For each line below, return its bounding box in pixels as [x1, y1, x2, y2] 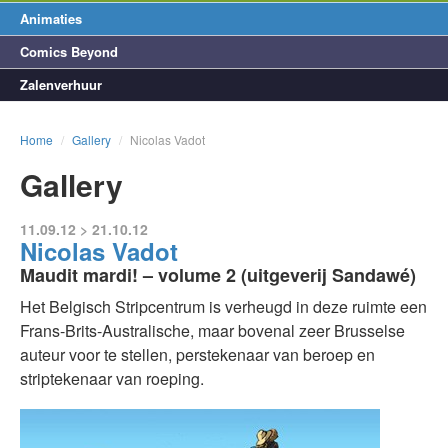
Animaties [20, 9, 82, 28]
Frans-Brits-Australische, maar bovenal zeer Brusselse [20, 319, 405, 342]
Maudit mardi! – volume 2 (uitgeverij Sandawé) [20, 262, 416, 288]
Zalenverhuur [20, 75, 102, 94]
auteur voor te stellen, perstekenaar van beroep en [20, 343, 375, 366]
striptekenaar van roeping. [20, 367, 204, 390]
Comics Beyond [20, 42, 118, 61]
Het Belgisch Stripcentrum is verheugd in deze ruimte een [20, 295, 427, 318]
